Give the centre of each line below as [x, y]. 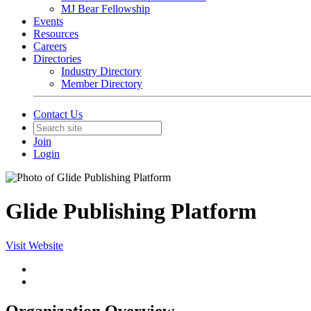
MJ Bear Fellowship [106, 9]
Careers [50, 46]
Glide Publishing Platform [131, 211]
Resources [56, 34]
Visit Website [34, 245]
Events [48, 21]
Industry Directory [101, 71]
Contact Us [58, 114]
